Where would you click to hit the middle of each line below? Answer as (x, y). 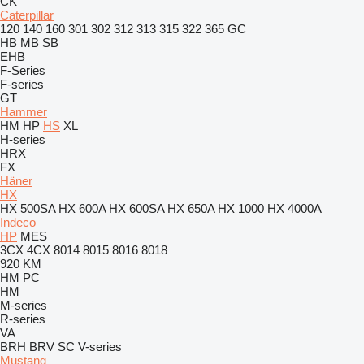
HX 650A (191, 208)
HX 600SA (136, 208)
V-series (100, 347)
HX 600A (82, 208)
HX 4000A (295, 208)
